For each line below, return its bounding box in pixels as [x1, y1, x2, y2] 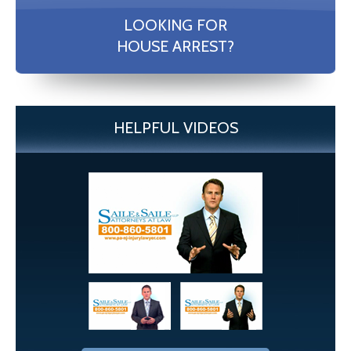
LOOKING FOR [124, 16, 227, 35]
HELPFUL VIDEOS [113, 118, 238, 138]
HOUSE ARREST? [117, 37, 234, 56]
